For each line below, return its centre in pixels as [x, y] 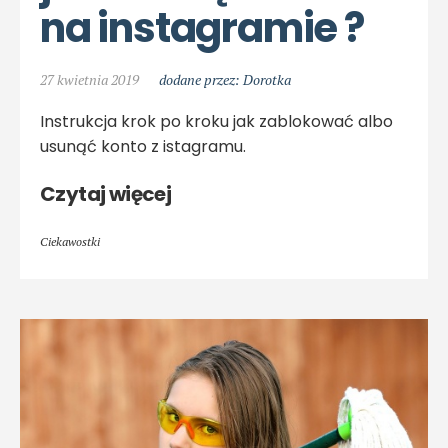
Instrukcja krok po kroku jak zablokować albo [216, 121]
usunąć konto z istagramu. [143, 146]
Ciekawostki [70, 241]
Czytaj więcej [106, 193]
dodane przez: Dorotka [225, 79]
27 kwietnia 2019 [89, 79]
